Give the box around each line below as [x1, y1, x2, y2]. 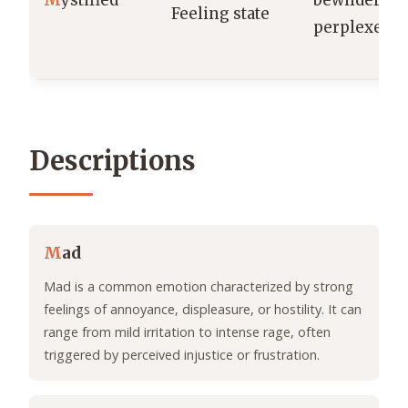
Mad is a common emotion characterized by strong [44, 278, 353, 296]
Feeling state [171, 4, 270, 25]
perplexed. [313, 17, 395, 38]
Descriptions [29, 145, 196, 178]
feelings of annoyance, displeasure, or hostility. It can [44, 301, 362, 319]
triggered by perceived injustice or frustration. [44, 346, 320, 364]
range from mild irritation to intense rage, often [44, 323, 331, 342]
